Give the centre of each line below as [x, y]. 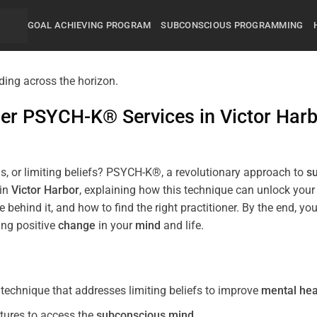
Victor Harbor [45, 190]
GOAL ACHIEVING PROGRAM [89, 25]
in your [115, 226]
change [77, 226]
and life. [182, 226]
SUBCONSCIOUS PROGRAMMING [232, 25]
